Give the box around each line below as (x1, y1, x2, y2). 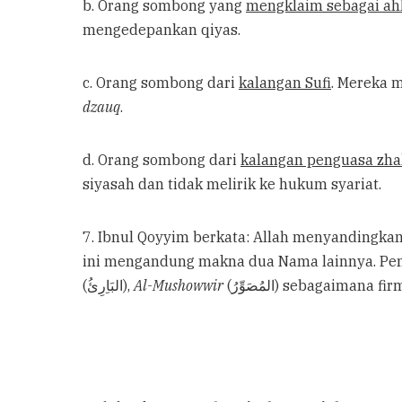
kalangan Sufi (239, 74, 331, 92)
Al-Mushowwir (134, 276, 223, 294)
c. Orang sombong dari (83, 74, 239, 92)
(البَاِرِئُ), (123, 276, 134, 294)
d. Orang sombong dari (83, 151, 240, 169)
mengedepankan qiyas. (83, 21, 240, 39)
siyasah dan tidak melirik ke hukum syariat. (83, 175, 381, 193)
